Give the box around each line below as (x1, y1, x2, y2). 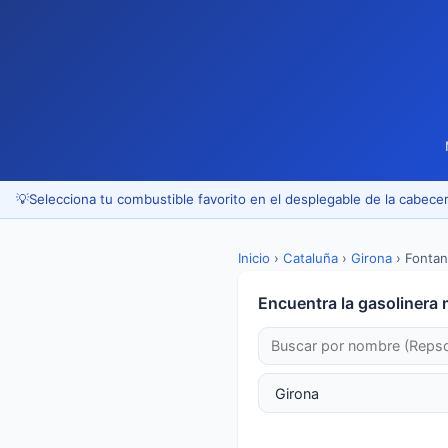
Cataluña (283, 249, 338, 266)
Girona (351, 249, 392, 266)
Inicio (238, 249, 270, 266)
